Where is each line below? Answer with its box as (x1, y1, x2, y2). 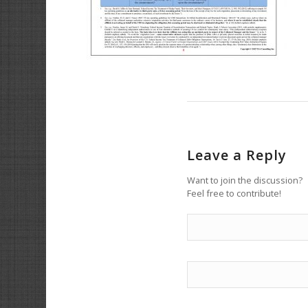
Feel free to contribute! (187, 186, 281, 199)
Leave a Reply (187, 145, 287, 164)
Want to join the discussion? (187, 173, 302, 186)
